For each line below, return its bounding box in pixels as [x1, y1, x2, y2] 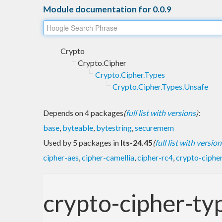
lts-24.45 [120, 137, 153, 147]
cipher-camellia [82, 152, 134, 162]
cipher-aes [43, 152, 79, 162]
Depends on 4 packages [43, 108, 123, 117]
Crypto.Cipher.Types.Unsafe [112, 81, 208, 91]
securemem [135, 122, 174, 132]
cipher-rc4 [137, 152, 173, 162]
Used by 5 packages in [43, 137, 120, 147]
